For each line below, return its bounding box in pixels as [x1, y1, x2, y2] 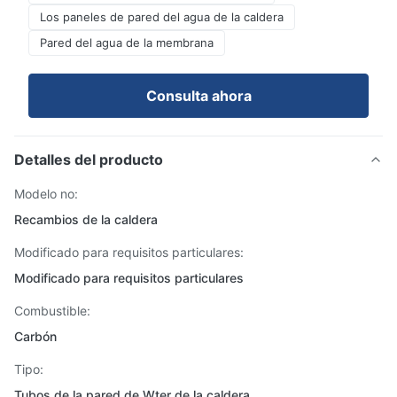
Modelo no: [14, 186, 78, 201]
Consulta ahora [145, 87, 252, 105]
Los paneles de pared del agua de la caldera [40, 10, 284, 24]
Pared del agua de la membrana [40, 35, 214, 50]
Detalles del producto [14, 151, 163, 168]
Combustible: [14, 303, 90, 318]
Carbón [14, 329, 57, 344]
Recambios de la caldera [14, 212, 158, 227]
